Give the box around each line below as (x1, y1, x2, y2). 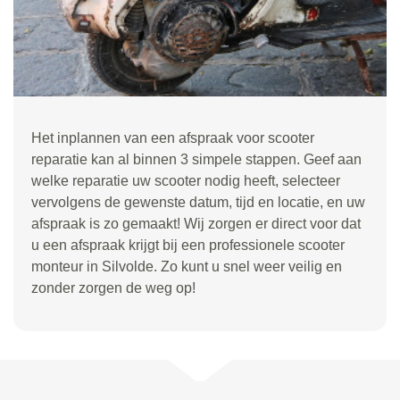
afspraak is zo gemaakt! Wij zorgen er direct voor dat (31, 215, 361, 231)
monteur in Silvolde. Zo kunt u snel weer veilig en (31, 258, 342, 274)
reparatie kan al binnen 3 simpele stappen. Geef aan (31, 151, 362, 167)
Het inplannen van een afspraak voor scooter (31, 129, 314, 146)
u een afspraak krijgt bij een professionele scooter (31, 237, 345, 253)
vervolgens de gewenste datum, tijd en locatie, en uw (31, 194, 365, 210)
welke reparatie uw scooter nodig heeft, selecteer (31, 172, 340, 188)
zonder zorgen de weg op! (31, 279, 196, 296)
